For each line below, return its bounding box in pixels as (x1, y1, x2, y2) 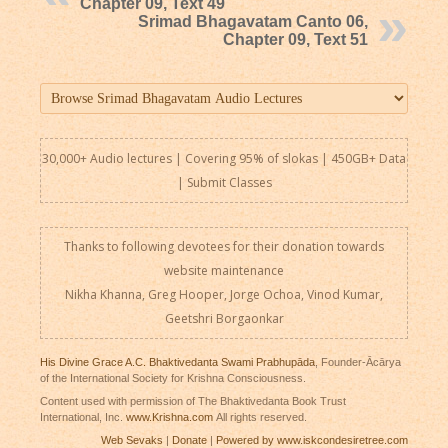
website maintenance (164, 261, 284, 279)
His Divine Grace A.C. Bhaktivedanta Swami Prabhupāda (39, 356, 315, 369)
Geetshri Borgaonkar (164, 309, 284, 327)
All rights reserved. (212, 411, 307, 424)
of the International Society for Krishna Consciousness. (39, 372, 306, 385)
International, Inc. (39, 411, 126, 424)
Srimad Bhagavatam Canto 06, (138, 13, 369, 31)
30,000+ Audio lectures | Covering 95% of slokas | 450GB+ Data (42, 149, 406, 167)
